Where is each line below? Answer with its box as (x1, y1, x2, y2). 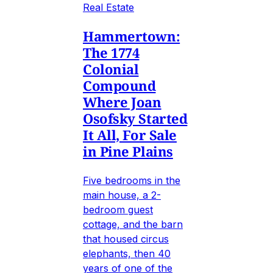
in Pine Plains (83, 142, 173, 161)
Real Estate (83, 1, 134, 14)
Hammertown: (83, 27, 180, 46)
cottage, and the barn (83, 218, 183, 231)
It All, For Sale (83, 126, 177, 144)
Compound (83, 76, 156, 95)
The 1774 (83, 43, 140, 62)
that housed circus (83, 233, 169, 246)
